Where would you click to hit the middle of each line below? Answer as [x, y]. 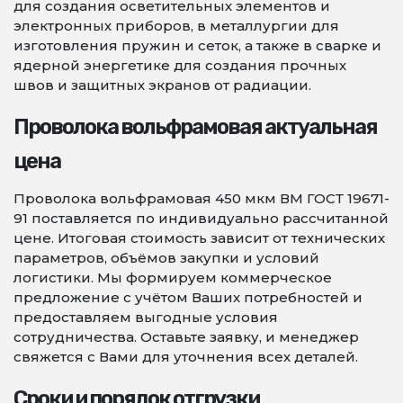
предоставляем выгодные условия [146, 317]
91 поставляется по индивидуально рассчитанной [201, 218]
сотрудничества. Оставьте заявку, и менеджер [186, 337]
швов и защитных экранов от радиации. [162, 85]
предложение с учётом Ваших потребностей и [188, 297]
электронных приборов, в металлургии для [176, 26]
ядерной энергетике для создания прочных [180, 65]
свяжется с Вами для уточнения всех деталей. [186, 357]
